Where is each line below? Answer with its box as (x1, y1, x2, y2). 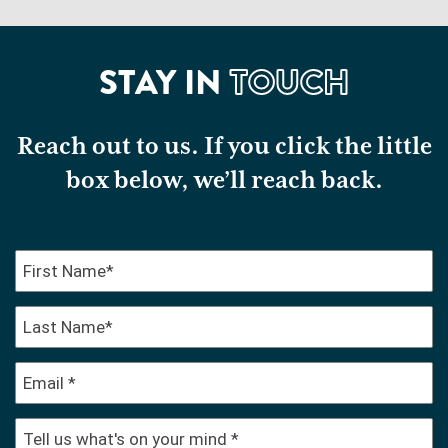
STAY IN (98, 58, 230, 108)
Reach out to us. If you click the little (16, 133, 432, 162)
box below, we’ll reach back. (65, 167, 383, 196)
